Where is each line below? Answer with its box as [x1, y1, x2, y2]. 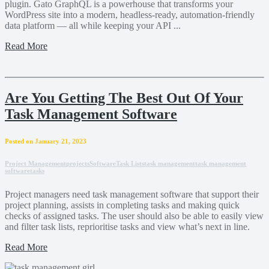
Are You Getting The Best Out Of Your [5, 89, 243, 106]
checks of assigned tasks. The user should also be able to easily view [5, 210, 264, 221]
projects [66, 159, 89, 167]
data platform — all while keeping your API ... [5, 20, 181, 31]
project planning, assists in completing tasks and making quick [5, 199, 240, 210]
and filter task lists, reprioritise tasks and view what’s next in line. [5, 221, 250, 232]
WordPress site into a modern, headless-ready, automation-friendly [5, 9, 255, 20]
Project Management [5, 159, 66, 167]
